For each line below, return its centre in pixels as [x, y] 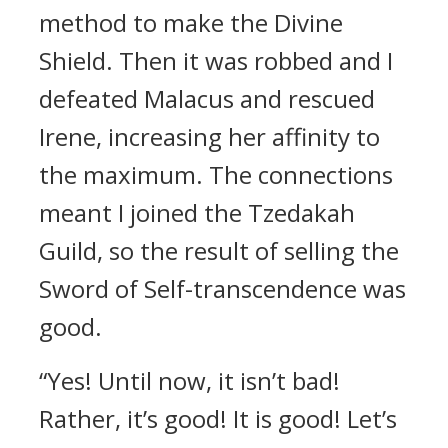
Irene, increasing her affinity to [209, 136]
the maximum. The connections [216, 174]
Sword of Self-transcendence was [222, 288]
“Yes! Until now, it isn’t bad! [189, 380]
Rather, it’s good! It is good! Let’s [218, 418]
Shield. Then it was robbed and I [216, 60]
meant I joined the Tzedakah [197, 212]
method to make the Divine [191, 22]
